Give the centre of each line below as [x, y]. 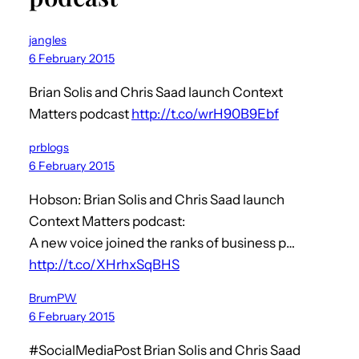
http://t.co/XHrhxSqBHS [104, 264]
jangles [48, 40]
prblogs [49, 147]
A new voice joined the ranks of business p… [162, 242]
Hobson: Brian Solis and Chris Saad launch [157, 199]
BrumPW [53, 298]
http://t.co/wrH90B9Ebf [205, 113]
